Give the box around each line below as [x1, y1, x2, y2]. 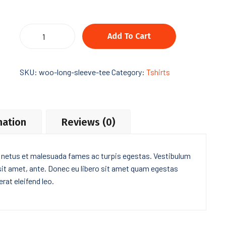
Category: [111, 67, 146, 77]
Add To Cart [107, 31, 151, 41]
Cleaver [19, 25, 44, 35]
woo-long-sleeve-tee [39, 67, 110, 77]
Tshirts [146, 67, 170, 77]
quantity [19, 52, 47, 62]
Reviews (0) [62, 116, 115, 128]
